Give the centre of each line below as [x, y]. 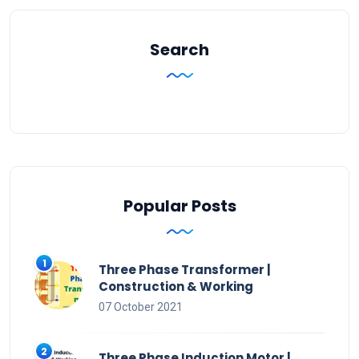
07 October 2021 [141, 307]
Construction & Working [176, 286]
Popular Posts [179, 206]
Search [179, 49]
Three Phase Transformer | [185, 269]
